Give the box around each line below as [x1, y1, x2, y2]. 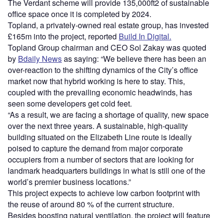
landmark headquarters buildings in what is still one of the [8, 165, 205, 177]
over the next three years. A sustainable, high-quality [8, 120, 188, 132]
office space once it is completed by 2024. [8, 8, 151, 20]
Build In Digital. [119, 31, 171, 42]
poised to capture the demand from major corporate [8, 143, 183, 154]
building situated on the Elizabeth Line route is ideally [8, 131, 192, 143]
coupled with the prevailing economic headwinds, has [8, 87, 192, 98]
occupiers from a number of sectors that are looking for [8, 154, 194, 165]
